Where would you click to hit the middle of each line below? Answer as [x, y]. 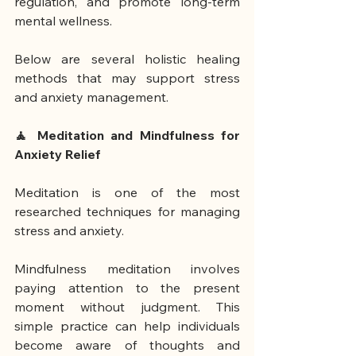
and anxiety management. [91, 97]
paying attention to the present [127, 288]
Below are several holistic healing [127, 59]
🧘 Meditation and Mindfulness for [127, 135]
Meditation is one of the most [127, 193]
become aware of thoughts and [127, 345]
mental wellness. [63, 21]
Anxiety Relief [58, 155]
